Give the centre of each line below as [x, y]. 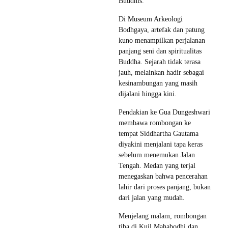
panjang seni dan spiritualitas [160, 51]
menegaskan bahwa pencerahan [163, 176]
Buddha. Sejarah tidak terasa [160, 62]
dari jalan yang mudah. [152, 197]
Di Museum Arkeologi [151, 19]
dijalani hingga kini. [148, 94]
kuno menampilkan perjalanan [162, 40]
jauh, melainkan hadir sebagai [161, 72]
